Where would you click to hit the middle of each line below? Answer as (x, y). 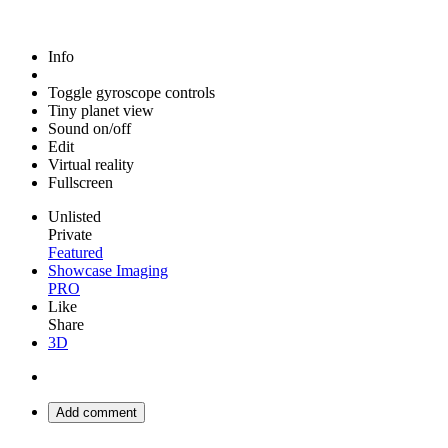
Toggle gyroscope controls (131, 92)
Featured (75, 252)
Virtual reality (91, 164)
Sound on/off (89, 128)
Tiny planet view (101, 110)
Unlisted (74, 216)
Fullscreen (80, 182)
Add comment (96, 412)
